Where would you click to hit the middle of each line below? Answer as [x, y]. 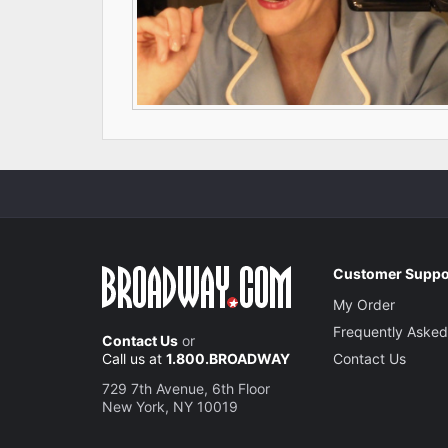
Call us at [134, 358]
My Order [364, 304]
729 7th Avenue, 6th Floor [186, 388]
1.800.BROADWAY [228, 358]
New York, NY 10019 [170, 406]
